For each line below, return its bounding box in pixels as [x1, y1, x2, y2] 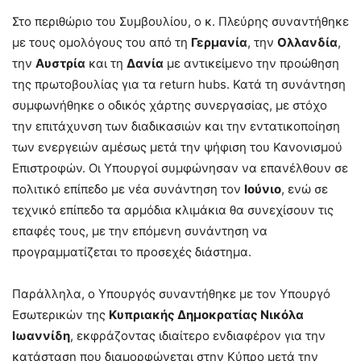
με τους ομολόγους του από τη [12, 35, 191, 51]
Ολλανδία [277, 35, 338, 51]
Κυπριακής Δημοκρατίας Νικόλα [109, 307, 304, 323]
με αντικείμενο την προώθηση [164, 56, 339, 72]
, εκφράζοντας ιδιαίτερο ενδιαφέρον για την [70, 328, 326, 344]
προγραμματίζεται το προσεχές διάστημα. [12, 244, 251, 260]
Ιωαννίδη [12, 328, 70, 344]
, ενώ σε [281, 181, 328, 197]
